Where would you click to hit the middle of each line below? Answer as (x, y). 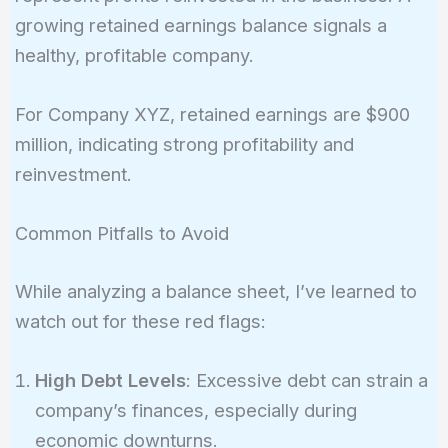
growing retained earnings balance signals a (200, 24)
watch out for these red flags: (140, 320)
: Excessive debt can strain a (306, 379)
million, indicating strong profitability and (184, 144)
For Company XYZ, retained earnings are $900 (212, 114)
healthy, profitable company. (134, 54)
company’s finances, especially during (195, 409)
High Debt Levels (110, 379)
